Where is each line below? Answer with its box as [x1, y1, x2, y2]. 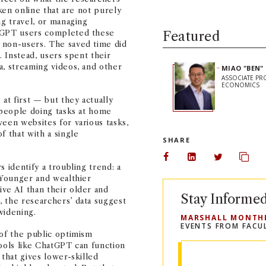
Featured [163, 28, 220, 45]
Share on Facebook [165, 156, 254, 168]
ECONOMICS [221, 81, 259, 90]
